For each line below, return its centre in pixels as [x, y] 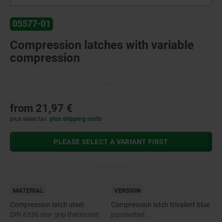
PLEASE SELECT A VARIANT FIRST [111, 141]
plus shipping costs [76, 119]
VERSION [127, 190]
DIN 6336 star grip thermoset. [55, 214]
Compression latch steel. [48, 204]
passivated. [129, 214]
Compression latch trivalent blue [160, 204]
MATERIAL [28, 190]
